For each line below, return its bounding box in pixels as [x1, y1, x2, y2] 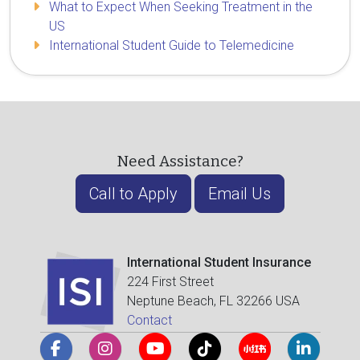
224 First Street [126, 273, 214, 289]
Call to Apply [89, 183, 178, 203]
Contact [126, 312, 172, 328]
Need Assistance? [117, 152, 243, 170]
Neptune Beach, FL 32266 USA [126, 292, 300, 309]
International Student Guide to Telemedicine [49, 37, 294, 53]
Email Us [208, 183, 271, 203]
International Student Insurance [126, 254, 311, 270]
